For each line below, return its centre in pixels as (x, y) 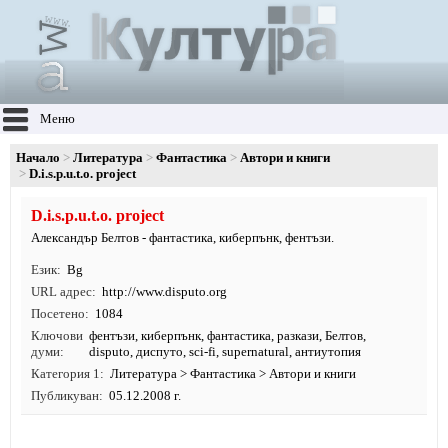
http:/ (117, 291)
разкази (298, 335)
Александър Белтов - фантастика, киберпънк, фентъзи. (182, 237)
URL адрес (61, 291)
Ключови (57, 335)
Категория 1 (65, 373)
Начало (38, 157)
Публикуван (65, 395)
